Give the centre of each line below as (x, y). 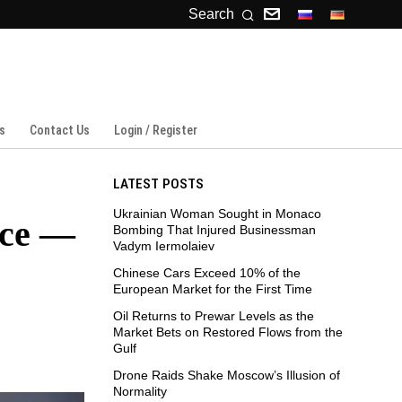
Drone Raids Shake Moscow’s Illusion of (227, 375)
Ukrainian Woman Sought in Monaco (217, 214)
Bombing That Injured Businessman (214, 230)
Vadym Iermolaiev (164, 246)
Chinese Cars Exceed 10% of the (207, 273)
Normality (140, 391)
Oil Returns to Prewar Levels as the (214, 316)
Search (212, 14)
